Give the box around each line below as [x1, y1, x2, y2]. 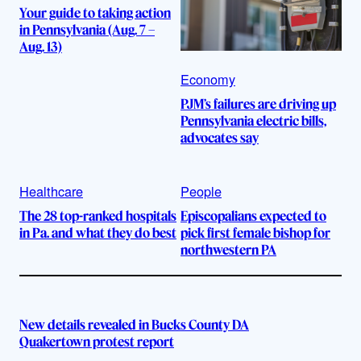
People [180, 180, 222, 201]
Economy [180, 68, 235, 89]
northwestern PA [180, 241, 276, 258]
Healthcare [19, 180, 83, 201]
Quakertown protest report [19, 334, 174, 351]
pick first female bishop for [180, 224, 330, 241]
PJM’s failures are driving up [180, 95, 336, 112]
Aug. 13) [19, 38, 62, 55]
